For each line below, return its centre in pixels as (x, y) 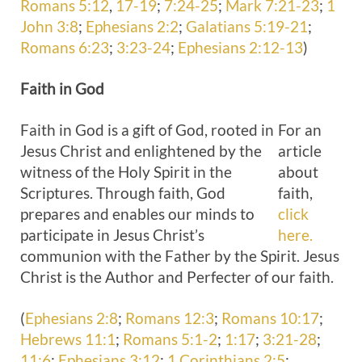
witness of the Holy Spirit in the (126, 172)
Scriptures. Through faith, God (123, 193)
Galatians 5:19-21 (247, 26)
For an (300, 130)
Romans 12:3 (170, 318)
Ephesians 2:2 (132, 26)
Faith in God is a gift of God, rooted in (147, 130)
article (300, 151)
